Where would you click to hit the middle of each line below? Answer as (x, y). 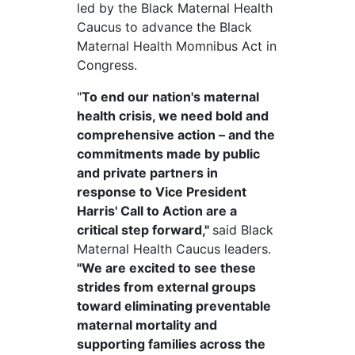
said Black (242, 230)
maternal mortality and (147, 325)
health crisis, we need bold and (172, 116)
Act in (257, 46)
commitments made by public (168, 154)
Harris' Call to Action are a (157, 211)
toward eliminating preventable (174, 306)
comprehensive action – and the (176, 135)
